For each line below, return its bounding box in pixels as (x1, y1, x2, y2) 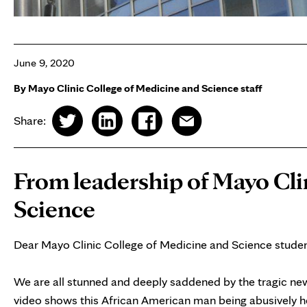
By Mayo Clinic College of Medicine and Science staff (14, 81, 262, 95)
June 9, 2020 (14, 55, 75, 69)
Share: (14, 112, 46, 127)
